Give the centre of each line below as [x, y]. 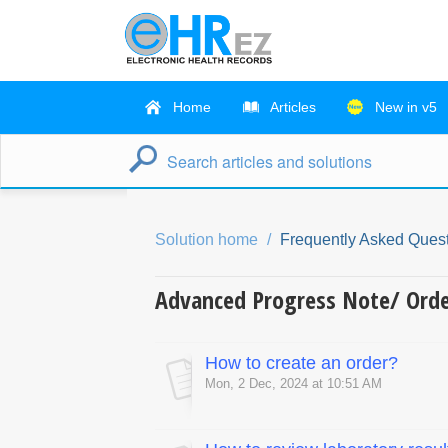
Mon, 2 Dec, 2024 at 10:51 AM [293, 384]
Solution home [208, 240]
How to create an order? [301, 363]
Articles [291, 107]
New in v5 [404, 107]
